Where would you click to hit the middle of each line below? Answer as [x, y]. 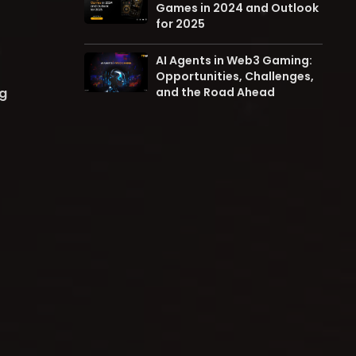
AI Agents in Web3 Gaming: [234, 60]
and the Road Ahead [215, 92]
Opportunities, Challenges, [235, 76]
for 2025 [182, 24]
